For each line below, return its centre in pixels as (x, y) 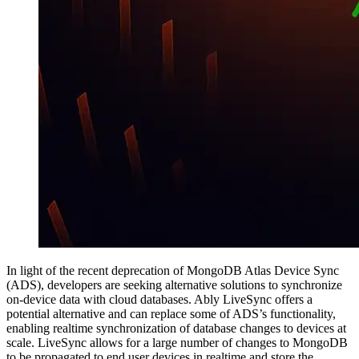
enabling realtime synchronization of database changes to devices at (176, 328)
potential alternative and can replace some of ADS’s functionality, (171, 313)
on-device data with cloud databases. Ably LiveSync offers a (159, 299)
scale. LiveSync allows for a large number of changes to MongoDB (177, 342)
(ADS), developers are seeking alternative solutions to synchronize (174, 284)
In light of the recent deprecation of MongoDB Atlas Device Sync (173, 270)
